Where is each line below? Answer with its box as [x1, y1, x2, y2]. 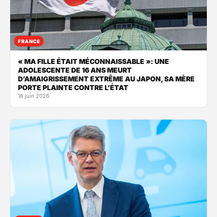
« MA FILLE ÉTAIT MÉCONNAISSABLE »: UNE [18, 57, 169, 65]
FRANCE [18, 38, 40, 44]
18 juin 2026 [18, 92, 49, 99]
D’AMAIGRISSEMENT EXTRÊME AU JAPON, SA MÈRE [18, 74, 195, 83]
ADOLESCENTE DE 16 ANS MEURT [18, 65, 132, 74]
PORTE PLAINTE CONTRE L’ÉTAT [18, 83, 128, 92]
